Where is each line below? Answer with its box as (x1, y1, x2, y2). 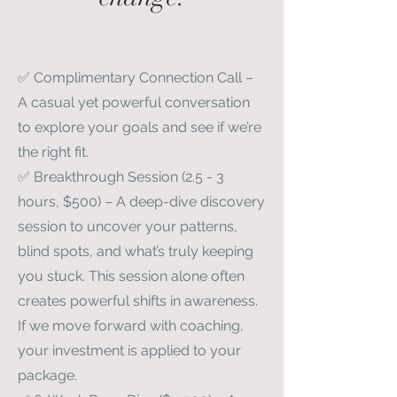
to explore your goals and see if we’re (18, 119, 261, 136)
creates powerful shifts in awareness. (18, 292, 258, 309)
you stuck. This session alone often (18, 268, 245, 284)
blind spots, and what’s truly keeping (18, 243, 253, 260)
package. (18, 367, 77, 384)
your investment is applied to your (18, 342, 241, 359)
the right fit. (18, 144, 89, 160)
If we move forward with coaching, (18, 317, 244, 334)
